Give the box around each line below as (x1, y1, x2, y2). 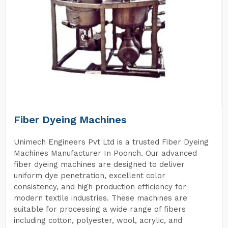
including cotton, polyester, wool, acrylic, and (14, 216, 182, 225)
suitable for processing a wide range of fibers (14, 205, 186, 214)
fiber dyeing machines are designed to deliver (14, 160, 185, 169)
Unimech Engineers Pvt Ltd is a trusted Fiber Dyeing (14, 137, 209, 147)
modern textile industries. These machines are (14, 193, 187, 203)
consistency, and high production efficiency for (14, 182, 186, 191)
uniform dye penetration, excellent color (14, 171, 165, 180)
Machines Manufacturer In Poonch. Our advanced (14, 149, 197, 158)
